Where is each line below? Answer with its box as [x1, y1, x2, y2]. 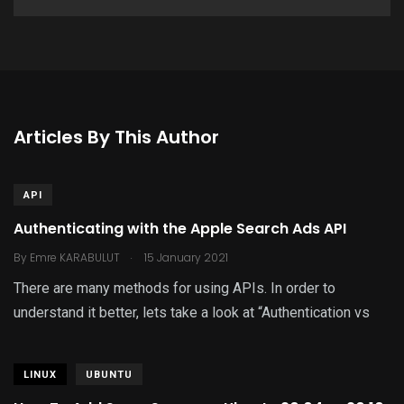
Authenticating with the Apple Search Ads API [14, 218, 346, 239]
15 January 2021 [142, 250, 228, 265]
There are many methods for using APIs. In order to [14, 280, 335, 297]
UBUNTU [86, 369, 133, 381]
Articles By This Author [14, 124, 219, 150]
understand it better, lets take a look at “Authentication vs [14, 304, 370, 321]
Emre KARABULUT [30, 250, 120, 265]
